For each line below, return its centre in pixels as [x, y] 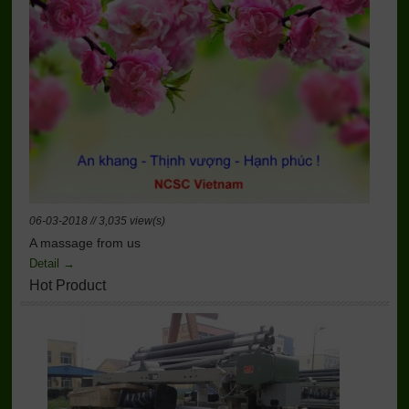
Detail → [52, 264]
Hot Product [67, 286]
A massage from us [84, 243]
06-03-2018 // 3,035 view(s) [97, 221]
